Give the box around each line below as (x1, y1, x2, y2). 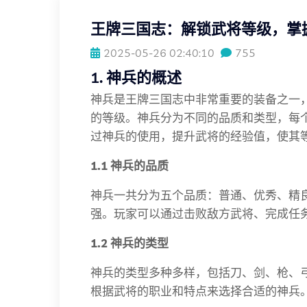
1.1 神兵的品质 (90, 158, 169, 173)
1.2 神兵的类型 (90, 236, 169, 250)
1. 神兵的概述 (90, 68, 182, 87)
